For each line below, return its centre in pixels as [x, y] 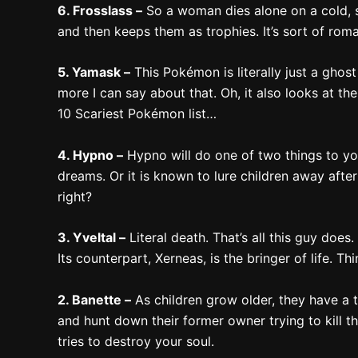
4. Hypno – [90, 155]
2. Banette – [94, 299]
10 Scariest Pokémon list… [137, 114]
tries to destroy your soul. [136, 341]
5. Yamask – [94, 72]
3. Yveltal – [91, 238]
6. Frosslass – [100, 10]
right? [75, 196]
